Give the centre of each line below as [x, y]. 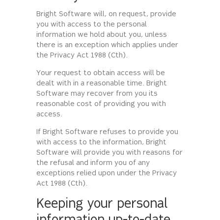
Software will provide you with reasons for [110, 153]
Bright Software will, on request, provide [106, 15]
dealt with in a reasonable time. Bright [102, 84]
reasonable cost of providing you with [101, 105]
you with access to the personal [92, 25]
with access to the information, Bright [101, 143]
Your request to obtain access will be [101, 74]
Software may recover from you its [97, 94]
